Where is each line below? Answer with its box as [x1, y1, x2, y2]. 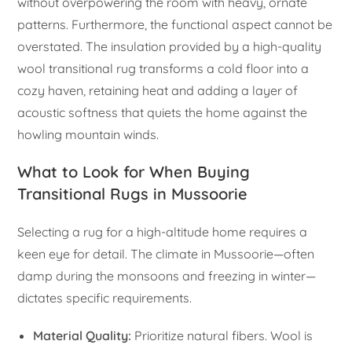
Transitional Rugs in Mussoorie [17, 184, 248, 204]
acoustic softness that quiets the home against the [17, 104, 308, 121]
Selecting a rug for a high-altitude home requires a [17, 224, 308, 240]
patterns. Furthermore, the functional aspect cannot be [17, 16, 333, 33]
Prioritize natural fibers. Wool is [131, 328, 313, 344]
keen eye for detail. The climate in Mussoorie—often [17, 246, 315, 262]
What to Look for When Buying [17, 162, 251, 182]
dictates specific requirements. [17, 290, 192, 306]
